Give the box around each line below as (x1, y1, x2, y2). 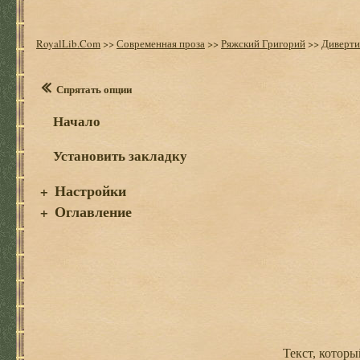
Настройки (55, 180, 126, 201)
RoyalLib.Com (36, 36, 100, 51)
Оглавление (55, 201, 132, 222)
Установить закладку (53, 145, 187, 166)
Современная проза (117, 36, 205, 51)
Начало (53, 111, 100, 131)
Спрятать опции (56, 81, 132, 96)
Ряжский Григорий (221, 36, 305, 51)
